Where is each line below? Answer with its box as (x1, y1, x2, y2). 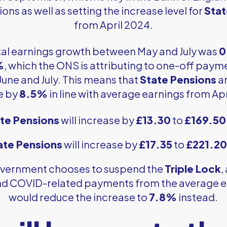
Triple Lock (164, 162, 221, 175)
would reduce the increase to (9, 191, 149, 204)
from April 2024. (73, 18, 153, 31)
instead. (177, 191, 218, 204)
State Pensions (139, 73, 216, 86)
